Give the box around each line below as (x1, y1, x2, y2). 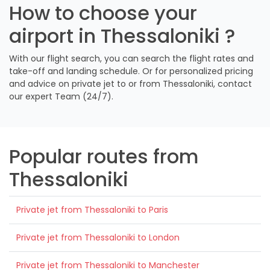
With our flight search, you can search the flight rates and (9, 52, 254, 64)
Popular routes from (9, 142, 199, 170)
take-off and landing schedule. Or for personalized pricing (9, 64, 253, 77)
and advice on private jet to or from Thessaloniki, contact (9, 77, 252, 90)
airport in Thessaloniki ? (9, 22, 235, 49)
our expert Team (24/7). (9, 90, 113, 102)
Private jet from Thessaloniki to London (16, 231, 180, 243)
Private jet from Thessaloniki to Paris (16, 203, 168, 216)
